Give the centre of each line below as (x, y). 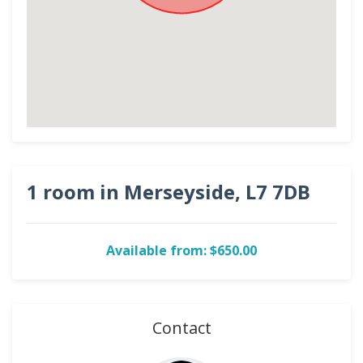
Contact (181, 328)
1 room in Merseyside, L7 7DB (169, 192)
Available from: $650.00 (181, 250)
